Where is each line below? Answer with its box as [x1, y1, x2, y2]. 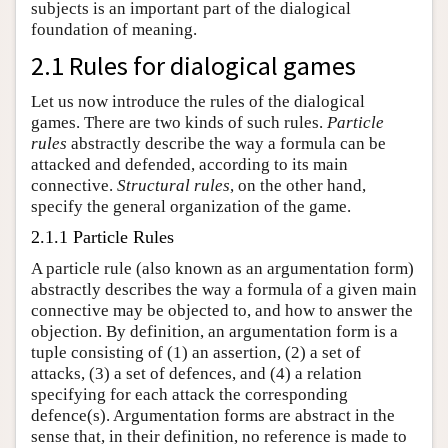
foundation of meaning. [31, 20, 197, 39]
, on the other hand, [230, 176, 366, 195]
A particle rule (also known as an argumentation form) [31, 259, 414, 278]
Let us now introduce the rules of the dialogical [31, 92, 365, 111]
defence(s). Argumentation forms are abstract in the [31, 406, 395, 425]
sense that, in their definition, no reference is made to [31, 427, 407, 446]
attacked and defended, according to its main [31, 155, 348, 174]
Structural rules [117, 176, 230, 195]
